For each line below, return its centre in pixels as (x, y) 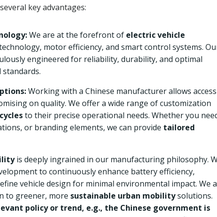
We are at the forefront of (77, 35)
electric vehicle (155, 35)
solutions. (194, 196)
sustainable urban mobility (123, 196)
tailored (179, 127)
